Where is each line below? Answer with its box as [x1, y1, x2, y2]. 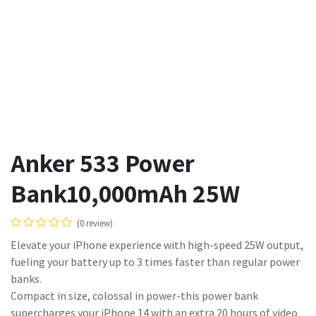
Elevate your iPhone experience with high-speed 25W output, [11, 238, 303, 253]
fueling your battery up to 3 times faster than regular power [11, 255, 300, 269]
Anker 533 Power [11, 146, 195, 180]
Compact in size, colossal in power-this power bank [11, 288, 258, 303]
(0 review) [77, 217, 113, 229]
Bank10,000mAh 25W [11, 176, 240, 210]
